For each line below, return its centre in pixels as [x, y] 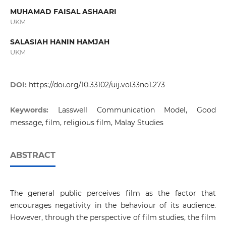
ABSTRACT [33, 155]
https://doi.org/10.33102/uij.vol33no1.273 [97, 85]
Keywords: [34, 110]
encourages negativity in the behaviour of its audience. [113, 206]
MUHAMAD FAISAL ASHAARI [63, 12]
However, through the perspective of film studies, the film [113, 218]
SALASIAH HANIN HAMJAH [60, 42]
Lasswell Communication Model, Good [137, 110]
